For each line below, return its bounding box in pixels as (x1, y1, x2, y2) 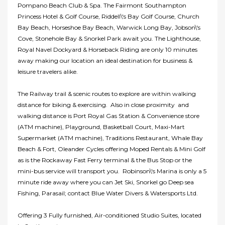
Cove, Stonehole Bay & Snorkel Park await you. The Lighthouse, (18, 35, 201, 43)
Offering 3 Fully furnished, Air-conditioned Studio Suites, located (18, 211, 201, 219)
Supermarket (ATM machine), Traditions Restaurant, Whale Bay (18, 134, 203, 142)
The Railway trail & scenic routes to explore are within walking (18, 90, 196, 98)
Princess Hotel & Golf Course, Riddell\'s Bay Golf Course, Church (18, 13, 201, 21)
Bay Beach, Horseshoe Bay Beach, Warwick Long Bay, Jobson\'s (18, 24, 200, 32)
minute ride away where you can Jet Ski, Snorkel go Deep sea (18, 178, 194, 186)
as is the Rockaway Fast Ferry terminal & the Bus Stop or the (18, 156, 192, 164)
